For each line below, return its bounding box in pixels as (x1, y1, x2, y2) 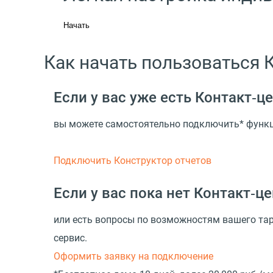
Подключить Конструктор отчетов (54, 155, 211, 167)
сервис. (54, 232, 87, 244)
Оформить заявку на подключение (54, 250, 213, 262)
